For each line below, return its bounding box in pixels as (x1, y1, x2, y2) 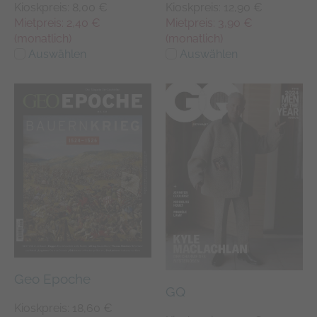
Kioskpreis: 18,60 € (14, 301, 113, 315)
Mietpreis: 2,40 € (14, 16, 100, 30)
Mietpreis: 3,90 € (166, 16, 253, 30)
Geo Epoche (14, 270, 91, 287)
